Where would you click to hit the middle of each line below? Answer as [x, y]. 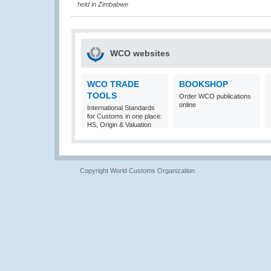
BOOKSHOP [204, 84]
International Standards [121, 108]
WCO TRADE [113, 84]
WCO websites [140, 53]
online [188, 105]
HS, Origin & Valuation [119, 125]
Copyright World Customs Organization [137, 171]
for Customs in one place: [125, 116]
